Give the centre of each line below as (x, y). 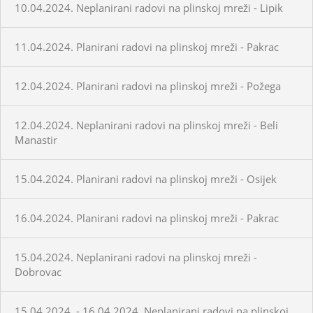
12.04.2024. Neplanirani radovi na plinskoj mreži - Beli (146, 125)
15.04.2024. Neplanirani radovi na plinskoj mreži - (136, 257)
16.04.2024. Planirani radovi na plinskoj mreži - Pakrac (147, 218)
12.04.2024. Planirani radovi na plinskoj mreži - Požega (148, 86)
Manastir (36, 139)
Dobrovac (38, 271)
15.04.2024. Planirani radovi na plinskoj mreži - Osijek (146, 179)
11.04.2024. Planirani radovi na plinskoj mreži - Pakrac (147, 46)
